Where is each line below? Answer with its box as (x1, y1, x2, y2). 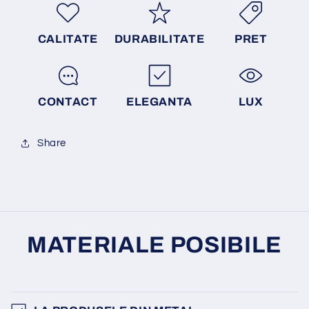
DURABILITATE (114, 33, 205, 46)
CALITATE (37, 33, 98, 46)
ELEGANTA (126, 96, 193, 108)
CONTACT (37, 96, 98, 108)
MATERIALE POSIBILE (27, 232, 282, 257)
